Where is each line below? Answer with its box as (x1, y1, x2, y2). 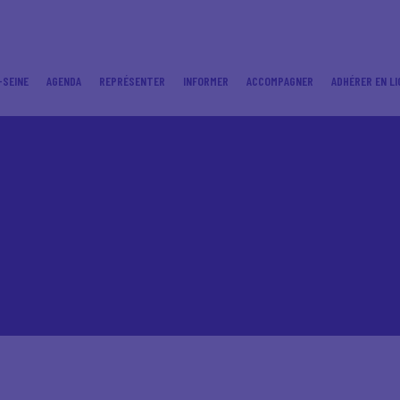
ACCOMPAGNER (246, 72, 313, 88)
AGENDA (46, 72, 81, 88)
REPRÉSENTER (99, 72, 165, 88)
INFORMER (183, 72, 229, 88)
